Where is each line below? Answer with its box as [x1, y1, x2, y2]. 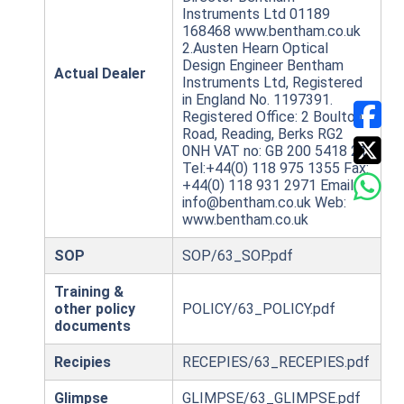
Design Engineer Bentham [182, 57, 344, 75]
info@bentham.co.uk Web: [182, 194, 346, 212]
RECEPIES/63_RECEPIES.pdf [182, 353, 370, 372]
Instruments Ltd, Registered [182, 74, 363, 92]
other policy [54, 300, 135, 318]
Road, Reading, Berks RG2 [182, 125, 344, 143]
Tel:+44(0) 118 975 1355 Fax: [182, 160, 369, 178]
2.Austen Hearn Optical [182, 40, 328, 58]
